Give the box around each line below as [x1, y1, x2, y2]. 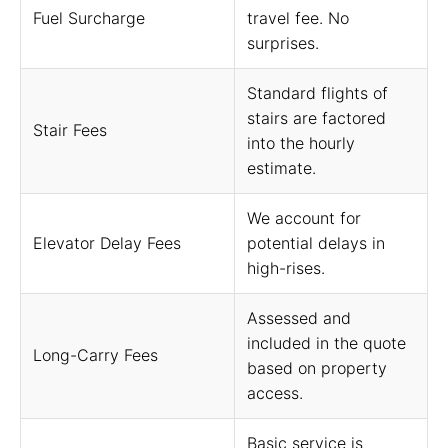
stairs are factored [247, 108, 386, 128]
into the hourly [247, 133, 355, 153]
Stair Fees [33, 120, 107, 140]
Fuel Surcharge [33, 8, 145, 28]
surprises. [247, 33, 319, 53]
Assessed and [247, 308, 351, 328]
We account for [247, 208, 361, 228]
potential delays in [247, 233, 385, 253]
